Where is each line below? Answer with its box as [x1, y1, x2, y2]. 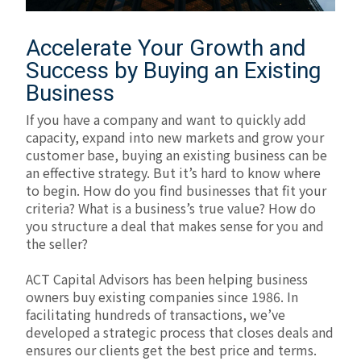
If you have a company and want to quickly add [26, 110, 306, 130]
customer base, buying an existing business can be [26, 145, 327, 165]
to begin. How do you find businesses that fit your [26, 180, 326, 201]
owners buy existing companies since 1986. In [26, 287, 298, 307]
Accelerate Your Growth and [26, 35, 306, 62]
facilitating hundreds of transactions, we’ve [26, 305, 285, 325]
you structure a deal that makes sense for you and [26, 216, 324, 236]
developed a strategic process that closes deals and [26, 322, 334, 342]
